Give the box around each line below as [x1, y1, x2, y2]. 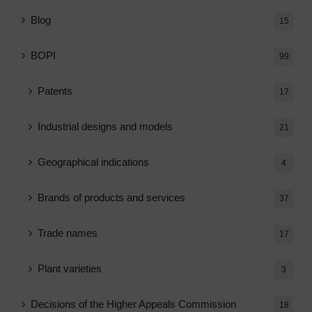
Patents [38, 84, 72, 97]
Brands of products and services [38, 191, 185, 203]
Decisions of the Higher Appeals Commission [31, 297, 236, 310]
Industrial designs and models [38, 120, 173, 132]
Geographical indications [38, 155, 149, 168]
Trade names [38, 226, 97, 239]
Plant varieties [38, 262, 102, 274]
